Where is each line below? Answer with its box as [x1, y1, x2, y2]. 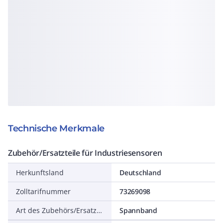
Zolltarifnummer [16, 187, 71, 196]
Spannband [119, 206, 157, 215]
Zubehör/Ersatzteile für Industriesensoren [8, 147, 162, 158]
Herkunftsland [16, 168, 64, 177]
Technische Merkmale [8, 123, 105, 134]
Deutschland [119, 168, 161, 177]
